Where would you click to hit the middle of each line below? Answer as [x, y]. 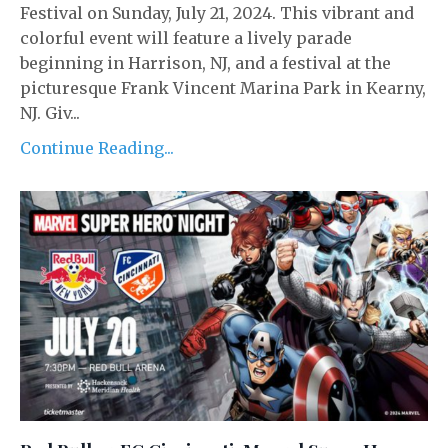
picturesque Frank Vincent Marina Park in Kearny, [223, 88]
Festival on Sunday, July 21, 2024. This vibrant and [217, 13]
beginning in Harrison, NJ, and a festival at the [205, 63]
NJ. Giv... [50, 113]
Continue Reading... [97, 148]
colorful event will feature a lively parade [186, 38]
